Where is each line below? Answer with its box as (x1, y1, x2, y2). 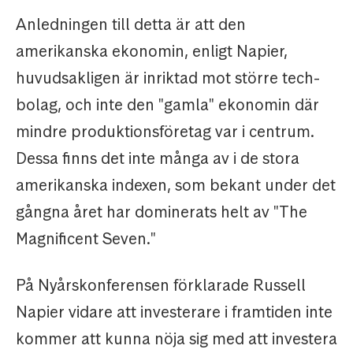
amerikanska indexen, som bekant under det (16, 175, 336, 196)
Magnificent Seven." (16, 229, 156, 250)
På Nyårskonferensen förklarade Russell (16, 275, 306, 296)
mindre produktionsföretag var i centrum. (16, 121, 314, 143)
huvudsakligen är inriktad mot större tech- (16, 68, 320, 89)
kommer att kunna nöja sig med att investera (16, 329, 337, 350)
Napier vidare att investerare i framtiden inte (16, 302, 333, 323)
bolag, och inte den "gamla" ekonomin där (16, 95, 319, 116)
